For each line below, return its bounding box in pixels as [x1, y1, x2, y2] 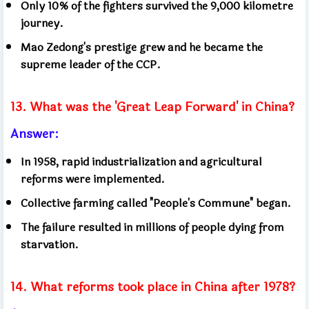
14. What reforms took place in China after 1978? [10, 277, 295, 297]
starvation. [21, 235, 79, 253]
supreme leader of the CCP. [21, 55, 161, 73]
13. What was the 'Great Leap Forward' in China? [10, 97, 295, 117]
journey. [21, 14, 63, 32]
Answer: [10, 123, 59, 143]
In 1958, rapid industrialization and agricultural [21, 152, 262, 170]
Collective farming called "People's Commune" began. [21, 194, 291, 212]
